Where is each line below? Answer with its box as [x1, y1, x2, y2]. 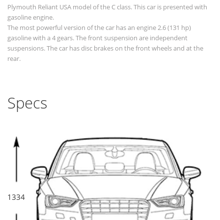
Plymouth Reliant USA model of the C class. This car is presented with [7, 2, 207, 12]
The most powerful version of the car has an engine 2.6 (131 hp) [7, 23, 191, 32]
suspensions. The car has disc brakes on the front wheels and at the [7, 44, 203, 53]
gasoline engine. [7, 13, 54, 22]
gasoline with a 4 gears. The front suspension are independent [7, 33, 188, 43]
